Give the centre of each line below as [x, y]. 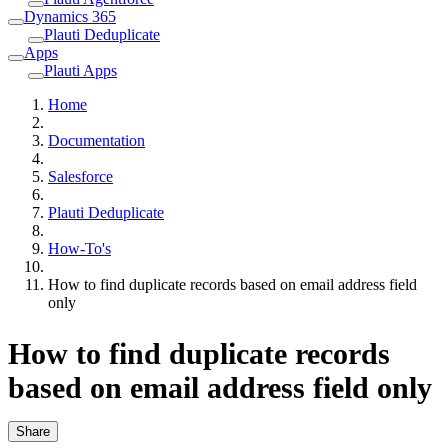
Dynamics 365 [70, 16]
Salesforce [80, 176]
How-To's [79, 248]
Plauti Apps [80, 70]
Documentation [96, 140]
